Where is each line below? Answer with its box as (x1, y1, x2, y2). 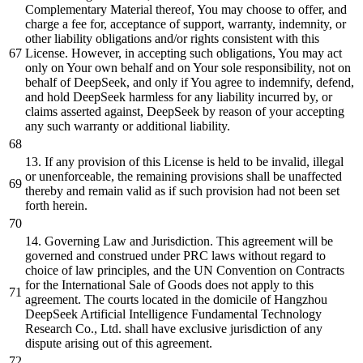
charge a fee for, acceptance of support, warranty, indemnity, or (25, 16, 346, 31)
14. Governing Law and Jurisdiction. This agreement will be (25, 233, 333, 248)
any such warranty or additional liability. (25, 118, 230, 133)
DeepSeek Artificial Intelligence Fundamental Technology (25, 306, 322, 321)
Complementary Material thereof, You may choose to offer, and (25, 2, 347, 16)
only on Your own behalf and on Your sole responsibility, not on (25, 60, 351, 75)
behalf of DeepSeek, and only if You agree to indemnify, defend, (25, 75, 354, 89)
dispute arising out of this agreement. (25, 335, 212, 350)
